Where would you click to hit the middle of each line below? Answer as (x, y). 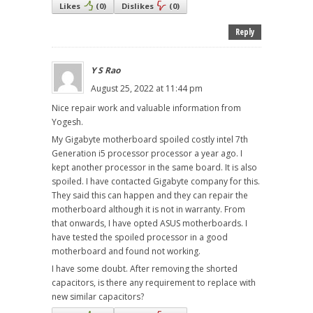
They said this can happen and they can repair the (150, 196)
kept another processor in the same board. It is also (154, 168)
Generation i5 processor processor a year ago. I (147, 154)
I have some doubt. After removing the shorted (145, 269)
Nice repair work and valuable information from (146, 108)
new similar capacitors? (98, 297)
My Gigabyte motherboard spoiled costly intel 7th (150, 140)
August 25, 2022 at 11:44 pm (147, 89)
